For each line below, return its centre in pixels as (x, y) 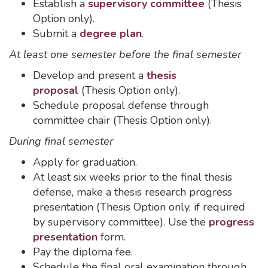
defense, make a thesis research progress (133, 192)
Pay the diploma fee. (83, 252)
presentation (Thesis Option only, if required (139, 207)
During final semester (61, 141)
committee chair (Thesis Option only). (122, 120)
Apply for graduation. (85, 162)
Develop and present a (90, 75)
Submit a (56, 33)
